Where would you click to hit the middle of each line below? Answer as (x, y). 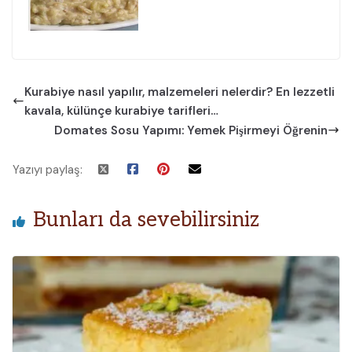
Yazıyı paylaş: (48, 169)
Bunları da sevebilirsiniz (146, 220)
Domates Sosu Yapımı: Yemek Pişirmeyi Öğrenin (191, 130)
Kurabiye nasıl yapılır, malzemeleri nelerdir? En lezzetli (180, 92)
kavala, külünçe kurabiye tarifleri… (121, 110)
